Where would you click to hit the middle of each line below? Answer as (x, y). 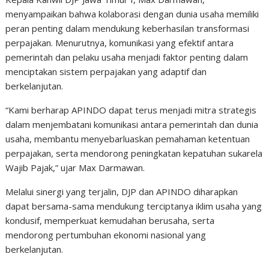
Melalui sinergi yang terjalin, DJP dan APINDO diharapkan (122, 192)
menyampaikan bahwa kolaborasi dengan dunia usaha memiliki (132, 14)
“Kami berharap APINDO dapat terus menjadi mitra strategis (131, 110)
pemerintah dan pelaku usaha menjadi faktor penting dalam (127, 57)
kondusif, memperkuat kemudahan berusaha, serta (110, 221)
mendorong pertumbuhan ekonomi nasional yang (106, 235)
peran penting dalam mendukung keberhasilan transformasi (128, 29)
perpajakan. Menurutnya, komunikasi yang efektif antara (120, 43)
